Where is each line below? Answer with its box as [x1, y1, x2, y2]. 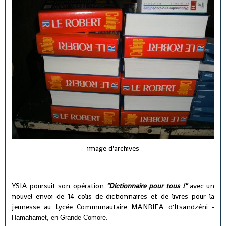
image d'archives [87, 143, 139, 153]
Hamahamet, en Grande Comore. [12, 213, 108, 221]
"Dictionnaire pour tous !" [106, 181, 187, 190]
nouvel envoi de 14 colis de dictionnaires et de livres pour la [12, 191, 214, 201]
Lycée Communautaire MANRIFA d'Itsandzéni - [55, 202, 215, 211]
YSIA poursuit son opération [12, 181, 106, 190]
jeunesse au [12, 202, 55, 211]
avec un [189, 181, 215, 190]
